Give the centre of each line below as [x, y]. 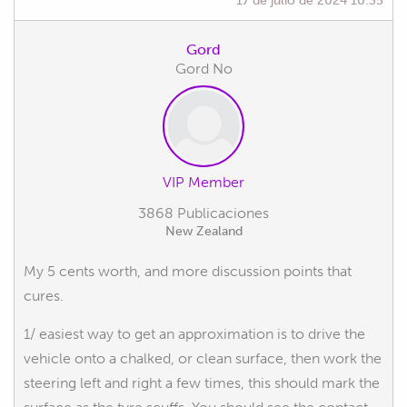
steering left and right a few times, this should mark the [202, 382]
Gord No [203, 68]
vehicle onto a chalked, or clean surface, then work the [203, 358]
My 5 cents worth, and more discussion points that [188, 271]
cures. [44, 295]
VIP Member [203, 182]
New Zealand [203, 231]
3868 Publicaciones [203, 213]
